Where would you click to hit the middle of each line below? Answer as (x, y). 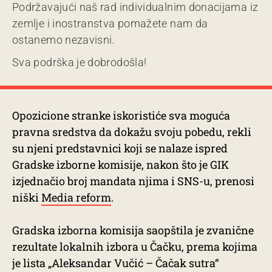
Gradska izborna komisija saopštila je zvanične (133, 230)
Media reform (76, 197)
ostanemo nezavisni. (63, 40)
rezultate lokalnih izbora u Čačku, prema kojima (135, 246)
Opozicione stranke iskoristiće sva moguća (121, 115)
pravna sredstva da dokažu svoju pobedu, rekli (132, 132)
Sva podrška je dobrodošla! (80, 62)
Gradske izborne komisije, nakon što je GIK (121, 165)
